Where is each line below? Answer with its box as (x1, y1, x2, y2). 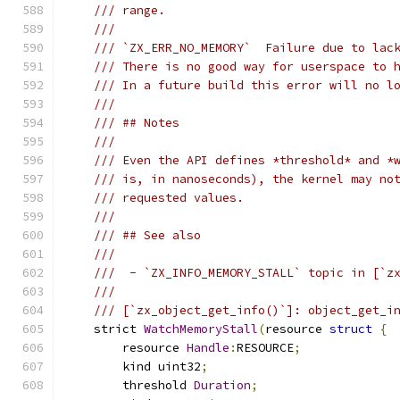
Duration (194, 378, 251, 393)
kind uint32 (65, 359, 201, 374)
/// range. (94, 3, 165, 18)
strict (65, 321, 144, 337)
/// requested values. (94, 190, 244, 205)
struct (329, 321, 372, 337)
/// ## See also (94, 228, 201, 243)
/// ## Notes (94, 115, 179, 130)
